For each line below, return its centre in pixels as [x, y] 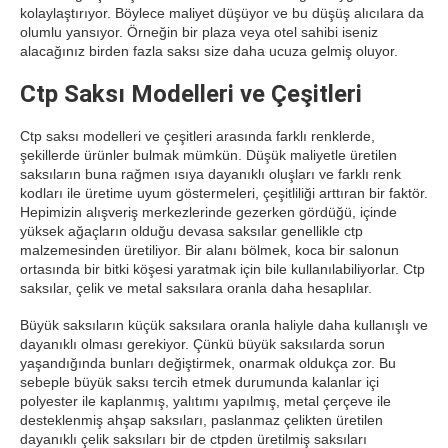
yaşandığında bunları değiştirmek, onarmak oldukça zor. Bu [208, 363]
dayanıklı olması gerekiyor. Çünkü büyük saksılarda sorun [202, 344]
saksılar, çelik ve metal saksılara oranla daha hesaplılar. [196, 288]
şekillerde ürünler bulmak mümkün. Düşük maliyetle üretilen [208, 155]
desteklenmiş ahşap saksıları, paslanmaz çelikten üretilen [201, 420]
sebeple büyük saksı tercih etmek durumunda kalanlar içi [199, 382]
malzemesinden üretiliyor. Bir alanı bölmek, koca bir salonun [209, 250]
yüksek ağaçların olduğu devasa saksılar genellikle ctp [191, 231]
